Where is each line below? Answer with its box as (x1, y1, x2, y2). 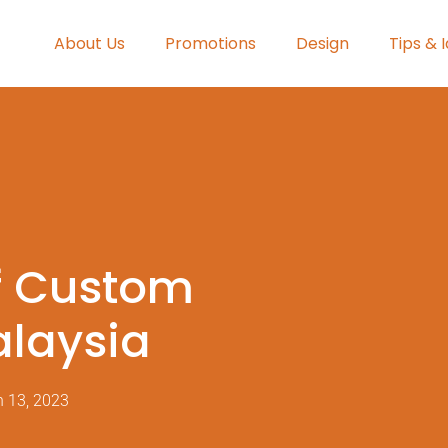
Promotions (165, 31, 256, 55)
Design (296, 31, 349, 55)
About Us (54, 31, 125, 55)
